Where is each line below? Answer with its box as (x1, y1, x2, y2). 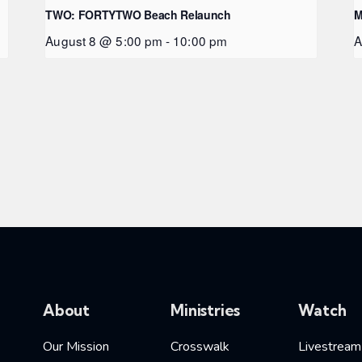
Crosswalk (170, 337, 230, 356)
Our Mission (42, 337, 109, 356)
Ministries (170, 300, 241, 320)
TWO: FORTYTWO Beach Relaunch (45, 6, 231, 23)
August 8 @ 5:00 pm (45, 32, 163, 50)
